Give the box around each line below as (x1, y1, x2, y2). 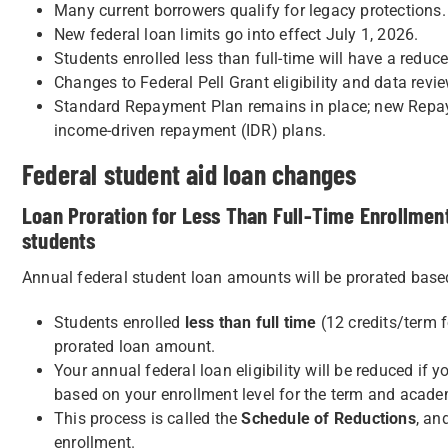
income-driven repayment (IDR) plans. (54, 121, 327, 140)
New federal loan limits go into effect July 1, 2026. (54, 25, 419, 44)
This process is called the (54, 409, 242, 428)
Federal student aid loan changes (22, 157, 357, 191)
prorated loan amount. (54, 337, 216, 356)
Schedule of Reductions (241, 409, 416, 428)
